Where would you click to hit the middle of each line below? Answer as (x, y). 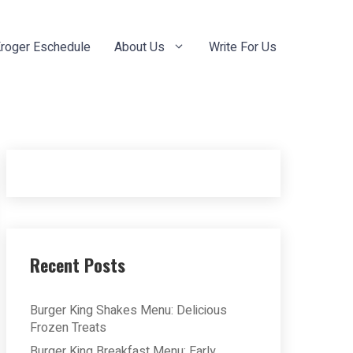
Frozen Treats (68, 328)
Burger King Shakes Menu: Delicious (128, 310)
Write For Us (243, 47)
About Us (139, 47)
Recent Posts (78, 265)
